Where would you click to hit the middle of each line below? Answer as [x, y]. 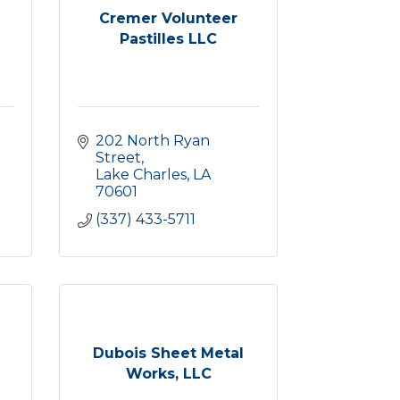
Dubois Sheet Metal [168, 353]
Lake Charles [141, 175]
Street [118, 158]
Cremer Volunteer [168, 18]
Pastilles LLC [168, 38]
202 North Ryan [153, 141]
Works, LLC [168, 373]
